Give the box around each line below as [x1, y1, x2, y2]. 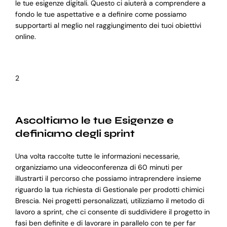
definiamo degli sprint [15, 127, 135, 140]
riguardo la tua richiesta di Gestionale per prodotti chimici [15, 185, 204, 195]
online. [15, 32, 36, 42]
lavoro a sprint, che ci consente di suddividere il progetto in [15, 207, 210, 217]
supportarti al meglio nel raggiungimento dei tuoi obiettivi [15, 21, 201, 30]
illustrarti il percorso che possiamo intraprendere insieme [15, 174, 201, 183]
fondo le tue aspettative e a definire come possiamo [15, 10, 186, 19]
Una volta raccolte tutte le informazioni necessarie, [15, 152, 180, 161]
